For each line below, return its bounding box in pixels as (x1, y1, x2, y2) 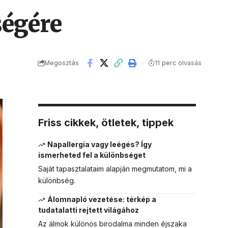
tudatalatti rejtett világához (38, 206, 139, 215)
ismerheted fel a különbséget (38, 151, 146, 160)
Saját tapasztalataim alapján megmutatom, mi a (38, 164, 192, 174)
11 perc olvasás (155, 59, 202, 67)
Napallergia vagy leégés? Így (47, 139, 152, 149)
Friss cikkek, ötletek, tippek (38, 116, 174, 129)
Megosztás (44, 59, 79, 67)
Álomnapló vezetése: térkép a (47, 195, 157, 204)
